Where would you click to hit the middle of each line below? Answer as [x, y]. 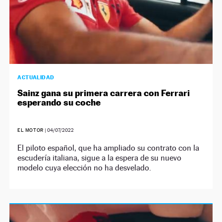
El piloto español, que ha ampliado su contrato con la [109, 148]
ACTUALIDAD [36, 77]
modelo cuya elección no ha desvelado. [84, 167]
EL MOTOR [30, 130]
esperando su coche [59, 102]
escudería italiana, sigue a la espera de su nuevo [100, 158]
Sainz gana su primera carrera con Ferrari [104, 93]
